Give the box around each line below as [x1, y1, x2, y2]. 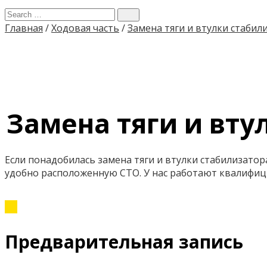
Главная [5, 21, 43, 35]
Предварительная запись [5, 229, 243, 254]
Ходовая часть [51, 21, 119, 35]
